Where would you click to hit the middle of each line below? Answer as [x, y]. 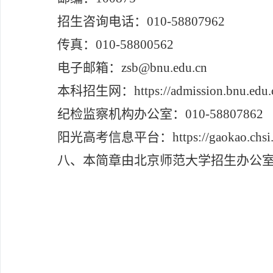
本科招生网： [96, 91]
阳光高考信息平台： [115, 137]
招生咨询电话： [102, 21]
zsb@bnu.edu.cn [164, 68]
